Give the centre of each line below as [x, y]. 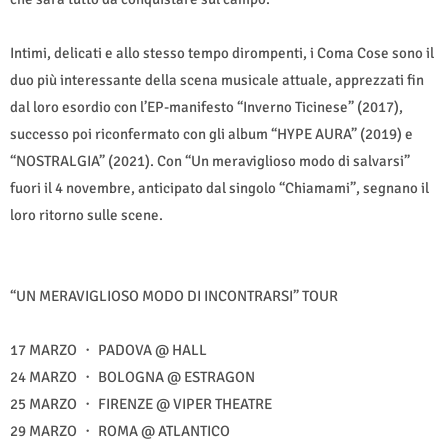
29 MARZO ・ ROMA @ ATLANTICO [120, 430]
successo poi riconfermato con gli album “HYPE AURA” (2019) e [211, 133]
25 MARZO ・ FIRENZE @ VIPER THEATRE [141, 403]
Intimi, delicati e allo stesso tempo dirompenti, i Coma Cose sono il [222, 52]
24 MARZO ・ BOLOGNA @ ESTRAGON [132, 376]
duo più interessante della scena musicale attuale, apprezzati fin [217, 79]
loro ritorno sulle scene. [86, 214]
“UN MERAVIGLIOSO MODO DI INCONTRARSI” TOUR [174, 295]
